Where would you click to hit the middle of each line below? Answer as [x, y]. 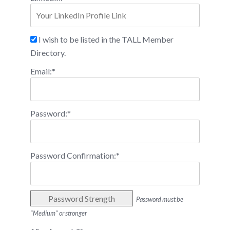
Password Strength [82, 199]
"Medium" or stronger [59, 213]
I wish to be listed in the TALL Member [105, 40]
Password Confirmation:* [75, 156]
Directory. [48, 53]
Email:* [43, 71]
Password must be [160, 199]
